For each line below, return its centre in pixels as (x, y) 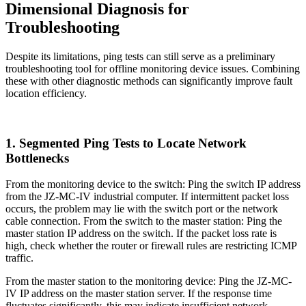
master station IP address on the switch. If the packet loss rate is (141, 234)
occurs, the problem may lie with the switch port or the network (142, 209)
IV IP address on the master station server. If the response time (139, 294)
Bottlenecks (37, 158)
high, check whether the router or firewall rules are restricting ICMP (151, 246)
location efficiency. (46, 93)
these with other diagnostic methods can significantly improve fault (149, 81)
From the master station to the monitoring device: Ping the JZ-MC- (149, 281)
